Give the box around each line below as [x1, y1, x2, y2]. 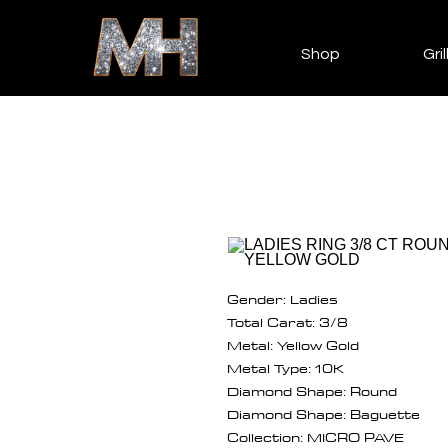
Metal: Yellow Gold [227, 332, 359, 357]
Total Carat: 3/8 [227, 309, 348, 334]
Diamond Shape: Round [227, 378, 397, 403]
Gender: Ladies [227, 286, 338, 311]
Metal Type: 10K [227, 355, 344, 380]
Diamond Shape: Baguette [227, 401, 420, 426]
